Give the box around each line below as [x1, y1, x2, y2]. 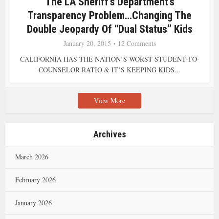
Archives [93, 129, 126, 139]
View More [94, 96, 125, 105]
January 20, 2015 [63, 38, 111, 48]
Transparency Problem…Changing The [27, 9, 192, 22]
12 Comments [117, 38, 156, 48]
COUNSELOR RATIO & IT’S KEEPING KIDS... [39, 65, 180, 74]
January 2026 [15, 198, 52, 207]
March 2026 [15, 152, 49, 161]
